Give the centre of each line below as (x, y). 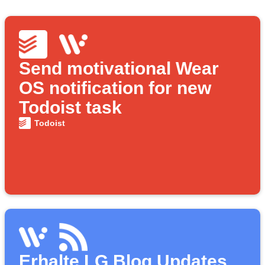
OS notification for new (115, 88)
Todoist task (70, 108)
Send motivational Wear (119, 69)
